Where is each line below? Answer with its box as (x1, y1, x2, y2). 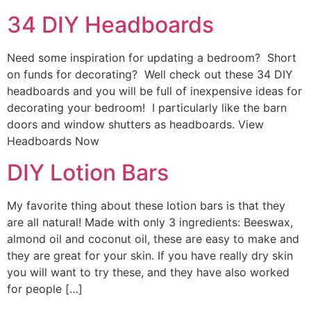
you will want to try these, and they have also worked (7, 264, 289, 279)
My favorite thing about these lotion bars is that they (7, 198, 285, 212)
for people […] (7, 281, 83, 296)
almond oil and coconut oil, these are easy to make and (7, 231, 299, 246)
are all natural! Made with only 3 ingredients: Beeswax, (7, 215, 293, 229)
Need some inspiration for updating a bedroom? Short (7, 51, 296, 65)
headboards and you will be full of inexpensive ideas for (7, 84, 302, 99)
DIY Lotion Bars (7, 158, 169, 186)
